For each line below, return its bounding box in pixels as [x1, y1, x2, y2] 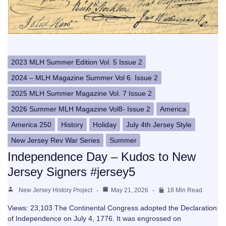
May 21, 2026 [111, 186, 148, 194]
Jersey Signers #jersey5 [8, 164, 135, 179]
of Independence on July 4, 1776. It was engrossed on [8, 214, 181, 222]
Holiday [93, 120, 117, 129]
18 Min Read [167, 186, 202, 194]
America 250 [11, 120, 51, 129]
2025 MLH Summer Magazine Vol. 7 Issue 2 [11, 89, 152, 97]
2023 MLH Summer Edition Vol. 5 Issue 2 [11, 58, 142, 66]
